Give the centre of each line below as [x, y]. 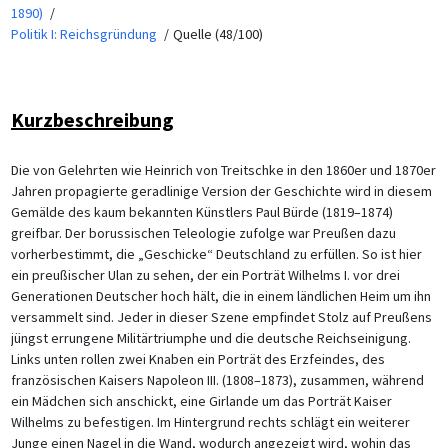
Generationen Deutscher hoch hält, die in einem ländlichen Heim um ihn [220, 295]
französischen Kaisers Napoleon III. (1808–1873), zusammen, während [217, 379]
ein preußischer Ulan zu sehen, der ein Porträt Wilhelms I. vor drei [205, 274]
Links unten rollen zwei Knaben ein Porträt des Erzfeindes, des [197, 358]
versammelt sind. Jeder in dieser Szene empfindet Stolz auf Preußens [221, 316]
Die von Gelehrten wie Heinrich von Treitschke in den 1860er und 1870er [223, 169]
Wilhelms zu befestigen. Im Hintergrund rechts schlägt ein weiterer [210, 421]
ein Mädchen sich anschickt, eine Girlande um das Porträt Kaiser [201, 400]
